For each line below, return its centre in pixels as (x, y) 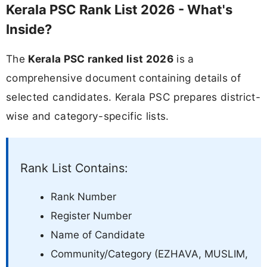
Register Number (91, 215)
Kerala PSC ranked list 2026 (101, 58)
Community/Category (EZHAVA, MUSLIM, (149, 254)
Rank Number (83, 196)
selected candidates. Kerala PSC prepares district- (133, 97)
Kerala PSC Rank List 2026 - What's (119, 9)
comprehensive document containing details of (124, 77)
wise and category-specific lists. (88, 116)
